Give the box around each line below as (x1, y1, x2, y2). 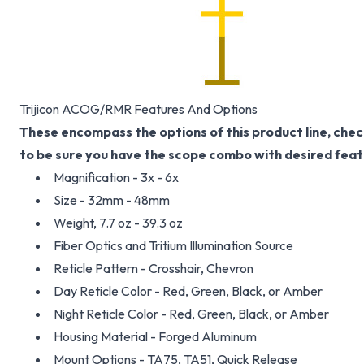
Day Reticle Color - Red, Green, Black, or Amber (54, 283, 323, 299)
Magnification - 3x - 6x (54, 169, 179, 185)
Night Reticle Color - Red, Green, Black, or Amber (54, 305, 329, 322)
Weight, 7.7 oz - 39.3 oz (54, 214, 183, 231)
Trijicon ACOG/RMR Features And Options (19, 101, 258, 117)
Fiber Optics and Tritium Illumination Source (54, 237, 293, 253)
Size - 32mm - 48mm (54, 192, 170, 208)
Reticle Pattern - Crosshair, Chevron (54, 260, 253, 276)
